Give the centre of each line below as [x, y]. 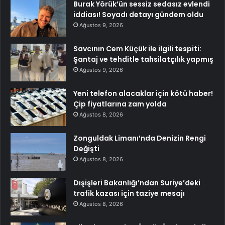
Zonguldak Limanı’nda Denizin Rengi [140, 138]
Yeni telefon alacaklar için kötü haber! [143, 94]
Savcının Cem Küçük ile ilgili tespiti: [137, 49]
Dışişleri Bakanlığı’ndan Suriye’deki [137, 183]
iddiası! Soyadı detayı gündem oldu [138, 15]
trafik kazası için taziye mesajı [129, 194]
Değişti [86, 149]
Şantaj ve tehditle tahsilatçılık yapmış [143, 60]
